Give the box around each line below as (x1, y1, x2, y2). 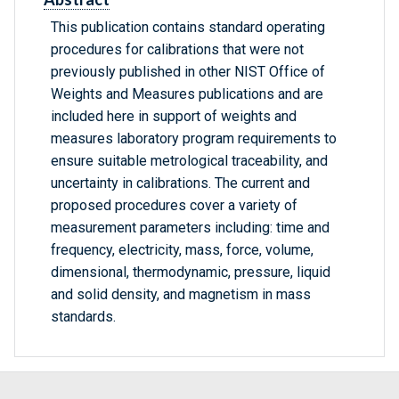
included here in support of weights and (51, 108, 297, 126)
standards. (51, 308, 116, 326)
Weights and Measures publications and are (51, 85, 323, 103)
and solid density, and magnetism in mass (51, 286, 311, 304)
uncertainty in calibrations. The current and (51, 175, 310, 192)
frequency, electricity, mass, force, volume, (51, 241, 313, 259)
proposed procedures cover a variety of (51, 197, 297, 215)
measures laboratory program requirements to (51, 130, 337, 148)
